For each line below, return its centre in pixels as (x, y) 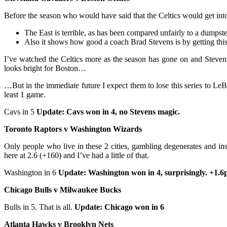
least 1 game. (25, 95)
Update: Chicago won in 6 (119, 207)
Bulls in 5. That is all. (39, 207)
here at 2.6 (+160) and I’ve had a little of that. (77, 156)
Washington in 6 (31, 173)
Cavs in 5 (20, 112)
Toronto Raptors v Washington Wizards (73, 129)
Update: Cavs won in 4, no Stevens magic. (108, 112)
